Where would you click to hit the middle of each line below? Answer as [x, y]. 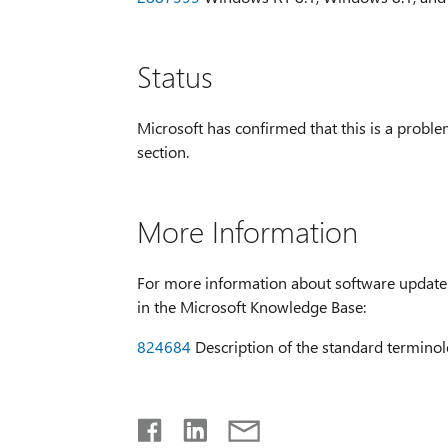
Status [174, 75]
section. [162, 151]
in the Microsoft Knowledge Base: [251, 306]
